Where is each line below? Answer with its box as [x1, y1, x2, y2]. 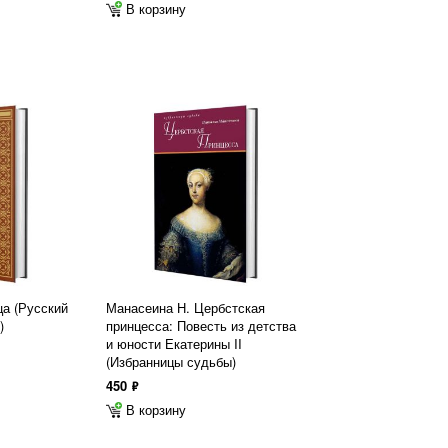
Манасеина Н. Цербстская [106, 298, 265, 317]
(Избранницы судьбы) [106, 352, 236, 371]
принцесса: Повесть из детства [106, 316, 296, 335]
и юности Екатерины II [106, 334, 242, 353]
